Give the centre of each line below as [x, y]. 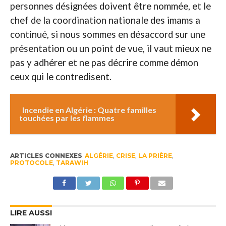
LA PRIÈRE [155, 156]
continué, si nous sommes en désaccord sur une [107, 35]
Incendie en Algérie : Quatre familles [89, 110]
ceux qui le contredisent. [61, 77]
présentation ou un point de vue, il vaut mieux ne [110, 49]
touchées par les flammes [67, 118]
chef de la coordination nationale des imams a [105, 20]
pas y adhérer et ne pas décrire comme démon [104, 63]
